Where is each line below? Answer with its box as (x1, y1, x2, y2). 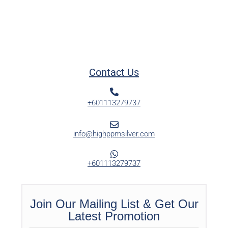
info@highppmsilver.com (73, 129, 155, 139)
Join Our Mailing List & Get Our (30, 197, 198, 211)
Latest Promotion (68, 209, 160, 223)
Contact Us (89, 66, 139, 79)
